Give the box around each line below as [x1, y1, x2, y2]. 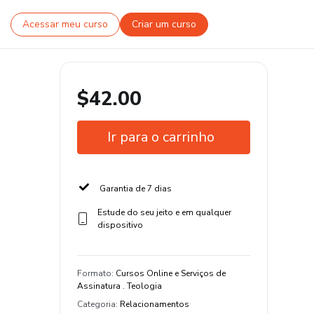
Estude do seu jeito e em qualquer [97, 207, 231, 218]
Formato [77, 268, 111, 279]
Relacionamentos [120, 299, 189, 310]
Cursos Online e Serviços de [116, 268, 226, 279]
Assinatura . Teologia [77, 280, 162, 292]
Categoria [77, 299, 116, 310]
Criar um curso [132, 18, 196, 32]
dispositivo [97, 219, 143, 231]
